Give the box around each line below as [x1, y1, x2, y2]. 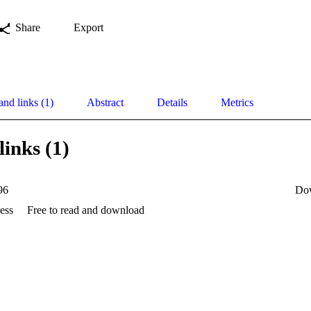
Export [74, 21, 103, 33]
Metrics [221, 96, 253, 108]
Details [157, 96, 187, 108]
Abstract [87, 96, 124, 108]
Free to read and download [27, 203, 144, 216]
